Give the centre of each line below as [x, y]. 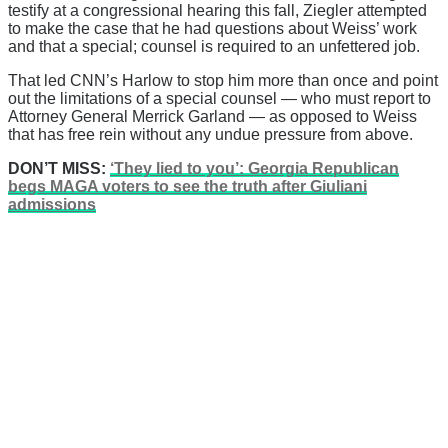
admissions [52, 204]
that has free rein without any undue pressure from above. [210, 134]
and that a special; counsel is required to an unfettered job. [214, 46]
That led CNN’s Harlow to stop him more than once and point [223, 80]
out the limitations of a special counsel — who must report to [219, 98]
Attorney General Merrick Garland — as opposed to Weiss [212, 116]
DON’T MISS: [59, 168]
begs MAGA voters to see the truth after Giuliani [187, 186]
